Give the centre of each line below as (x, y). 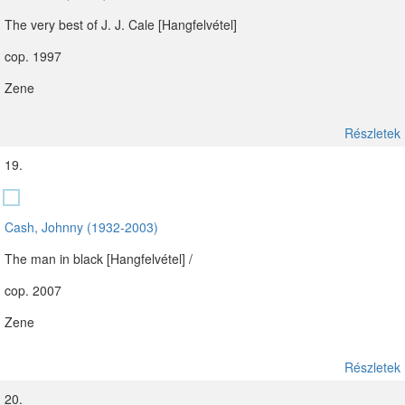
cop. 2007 (33, 290)
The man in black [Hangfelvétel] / (99, 259)
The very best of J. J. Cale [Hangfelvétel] (121, 24)
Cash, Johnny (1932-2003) (81, 227)
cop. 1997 (33, 56)
